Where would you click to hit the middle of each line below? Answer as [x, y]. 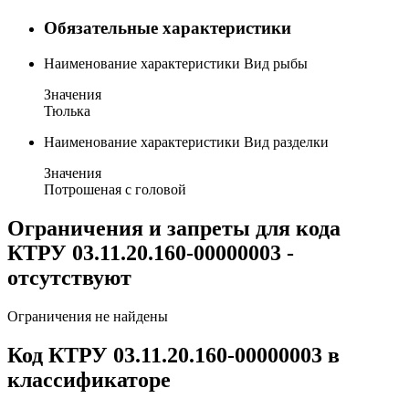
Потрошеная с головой [115, 190]
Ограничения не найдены [88, 316]
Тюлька [67, 111]
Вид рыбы [276, 64]
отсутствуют [69, 277]
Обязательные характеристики [168, 28]
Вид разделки [286, 142]
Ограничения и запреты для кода [174, 228]
